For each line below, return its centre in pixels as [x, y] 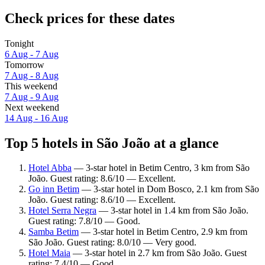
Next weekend [32, 107]
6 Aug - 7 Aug [32, 54]
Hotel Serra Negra [62, 211]
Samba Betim [54, 232]
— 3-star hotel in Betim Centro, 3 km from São [161, 168]
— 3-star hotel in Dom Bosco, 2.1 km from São [169, 189]
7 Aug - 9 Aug [32, 96]
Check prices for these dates [90, 18]
